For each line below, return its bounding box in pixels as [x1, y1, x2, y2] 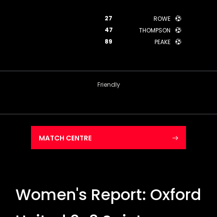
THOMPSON [139, 26, 170, 34]
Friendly [97, 80, 120, 89]
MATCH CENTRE [39, 133, 92, 143]
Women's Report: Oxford [15, 183, 201, 205]
